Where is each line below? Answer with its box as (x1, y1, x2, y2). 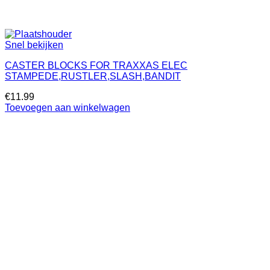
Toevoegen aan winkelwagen (5, 102, 130, 113)
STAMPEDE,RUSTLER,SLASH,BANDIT (5, 71, 181, 81)
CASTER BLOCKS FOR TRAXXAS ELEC (5, 60, 187, 71)
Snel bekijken (5, 40, 63, 50)
